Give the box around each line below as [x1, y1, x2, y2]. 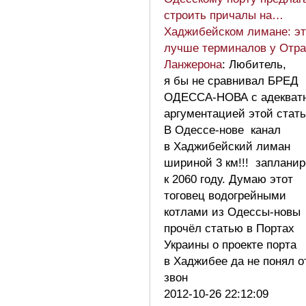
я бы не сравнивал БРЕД [164, 74, 298, 87]
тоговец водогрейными [164, 189, 286, 202]
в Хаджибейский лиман [164, 139, 290, 153]
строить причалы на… [164, 8, 283, 22]
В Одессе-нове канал [164, 123, 281, 137]
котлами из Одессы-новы [164, 205, 301, 219]
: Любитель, [222, 57, 286, 71]
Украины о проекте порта [164, 238, 296, 251]
